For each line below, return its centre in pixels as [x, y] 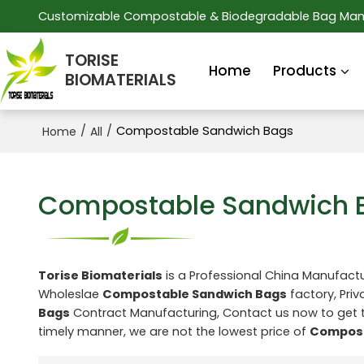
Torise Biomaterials [100, 275]
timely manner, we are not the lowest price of [173, 331]
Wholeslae [70, 294]
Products [304, 71]
